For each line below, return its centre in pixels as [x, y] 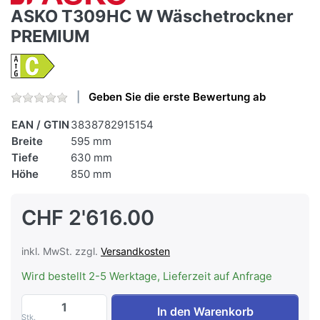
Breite [27, 141]
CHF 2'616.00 [88, 218]
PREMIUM [50, 36]
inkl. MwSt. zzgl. [61, 251]
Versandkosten [135, 251]
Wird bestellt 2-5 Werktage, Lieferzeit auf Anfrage [147, 276]
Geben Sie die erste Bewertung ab [177, 97]
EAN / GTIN [40, 125]
